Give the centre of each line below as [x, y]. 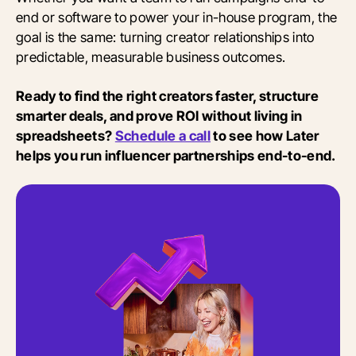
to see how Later [265, 136]
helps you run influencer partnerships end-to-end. [176, 156]
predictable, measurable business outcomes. [151, 57]
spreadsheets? [66, 136]
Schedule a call [163, 136]
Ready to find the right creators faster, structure [168, 96]
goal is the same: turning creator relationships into [165, 37]
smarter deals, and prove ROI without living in [159, 116]
